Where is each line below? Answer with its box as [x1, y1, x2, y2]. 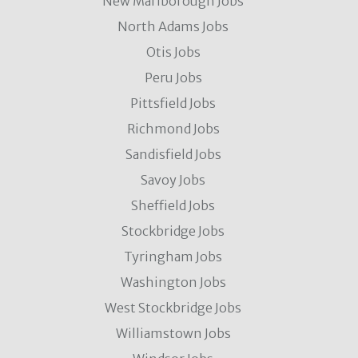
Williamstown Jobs [115, 325, 231, 341]
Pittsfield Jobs [130, 95, 216, 111]
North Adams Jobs [117, 18, 229, 34]
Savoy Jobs [141, 172, 205, 188]
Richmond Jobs [126, 121, 220, 137]
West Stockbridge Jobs [105, 300, 241, 316]
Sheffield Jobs [131, 197, 215, 213]
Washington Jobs [120, 274, 226, 290]
